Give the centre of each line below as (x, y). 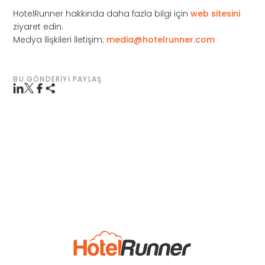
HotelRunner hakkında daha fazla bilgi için (102, 13)
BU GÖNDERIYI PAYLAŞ (58, 79)
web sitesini (216, 13)
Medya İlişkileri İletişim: (60, 39)
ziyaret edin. (38, 26)
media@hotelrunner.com (161, 39)
